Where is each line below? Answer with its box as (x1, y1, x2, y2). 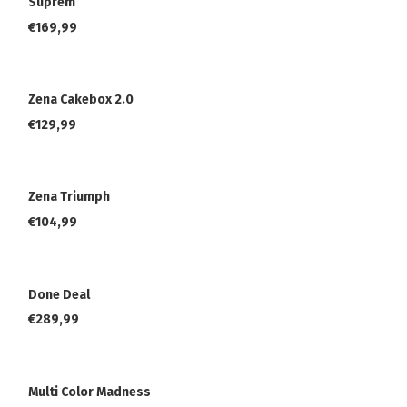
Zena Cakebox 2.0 (28, 92, 134, 108)
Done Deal (28, 286, 90, 303)
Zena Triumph (28, 189, 110, 205)
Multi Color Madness (28, 383, 151, 400)
